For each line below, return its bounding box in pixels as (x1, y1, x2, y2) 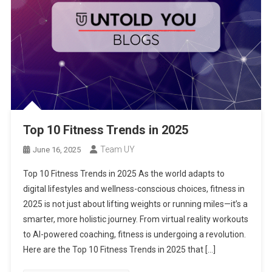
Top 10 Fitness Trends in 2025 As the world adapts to (22, 169, 225, 179)
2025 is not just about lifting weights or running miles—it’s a (22, 199, 248, 209)
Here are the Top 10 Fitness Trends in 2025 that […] (22, 245, 216, 255)
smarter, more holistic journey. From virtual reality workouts (22, 214, 248, 225)
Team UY (100, 144, 135, 155)
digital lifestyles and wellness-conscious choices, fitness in (22, 184, 245, 194)
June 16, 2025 (32, 145, 81, 155)
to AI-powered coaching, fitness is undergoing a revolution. (22, 229, 246, 240)
